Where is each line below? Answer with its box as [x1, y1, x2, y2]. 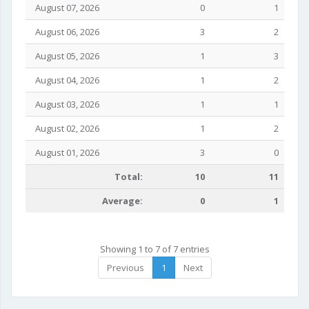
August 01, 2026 [31, 146, 99, 159]
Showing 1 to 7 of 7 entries [100, 243, 210, 255]
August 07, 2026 [31, 1, 99, 14]
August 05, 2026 [31, 50, 99, 62]
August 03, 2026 [31, 98, 99, 110]
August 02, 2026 [31, 122, 99, 134]
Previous [107, 261, 144, 274]
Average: [102, 195, 143, 207]
